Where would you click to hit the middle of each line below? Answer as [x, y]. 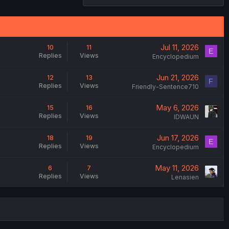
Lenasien [185, 177]
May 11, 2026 [177, 168]
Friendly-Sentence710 [165, 86]
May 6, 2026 [177, 107]
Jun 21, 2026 [177, 77]
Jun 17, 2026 [178, 138]
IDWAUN [186, 117]
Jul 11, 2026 [179, 47]
